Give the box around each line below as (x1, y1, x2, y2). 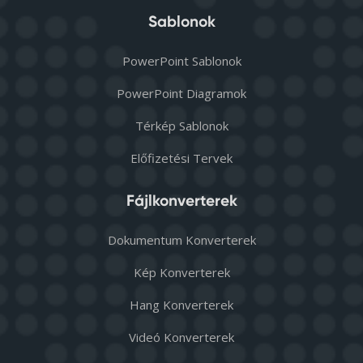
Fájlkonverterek (126, 191, 237, 211)
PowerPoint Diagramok (117, 85, 246, 102)
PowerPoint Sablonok (122, 53, 241, 70)
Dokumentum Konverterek (107, 232, 256, 249)
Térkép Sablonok (135, 117, 228, 135)
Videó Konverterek (129, 329, 234, 346)
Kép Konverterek (133, 264, 230, 281)
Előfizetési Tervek (130, 150, 233, 167)
